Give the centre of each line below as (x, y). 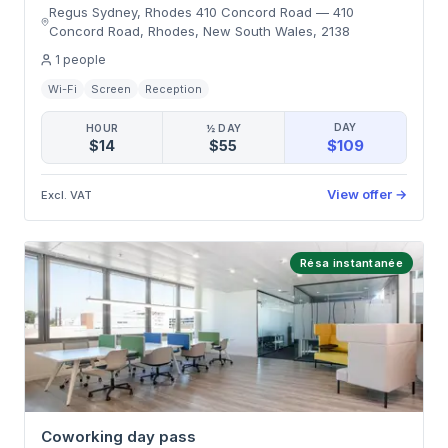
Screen (111, 89)
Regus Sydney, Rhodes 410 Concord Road (181, 12)
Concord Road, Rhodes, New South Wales (181, 31)
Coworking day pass (118, 436)
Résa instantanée (351, 263)
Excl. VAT (66, 194)
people (84, 59)
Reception (173, 89)
